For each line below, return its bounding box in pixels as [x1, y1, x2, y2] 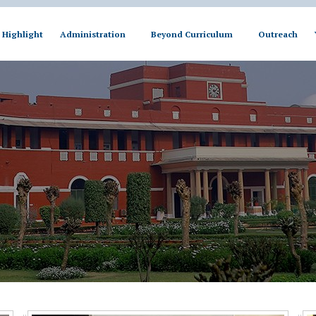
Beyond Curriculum [150, 28, 233, 39]
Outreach [257, 28, 298, 39]
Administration [59, 28, 126, 39]
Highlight [1, 28, 43, 39]
